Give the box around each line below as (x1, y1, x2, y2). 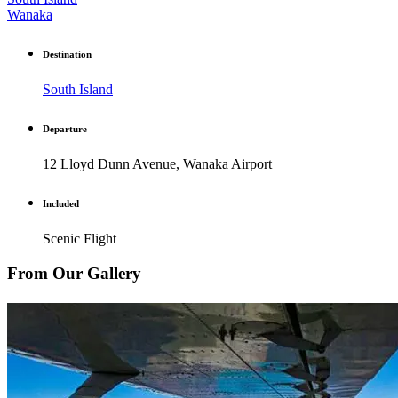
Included (43, 198, 79, 210)
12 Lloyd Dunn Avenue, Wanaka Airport (43, 156, 272, 172)
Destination (43, 49, 92, 60)
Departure (43, 123, 87, 135)
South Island (43, 82, 113, 98)
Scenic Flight (43, 230, 116, 246)
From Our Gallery (7, 263, 141, 283)
